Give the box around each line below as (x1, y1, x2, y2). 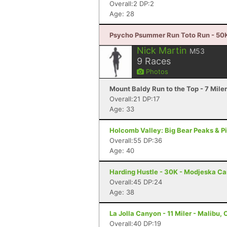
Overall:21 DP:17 (109, 95, 160, 103)
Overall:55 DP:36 (109, 136, 162, 144)
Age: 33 (109, 105, 134, 113)
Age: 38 (109, 188, 134, 196)
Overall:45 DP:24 (109, 178, 162, 186)
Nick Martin (137, 45, 187, 56)
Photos (144, 67, 168, 75)
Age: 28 (109, 10, 134, 18)
